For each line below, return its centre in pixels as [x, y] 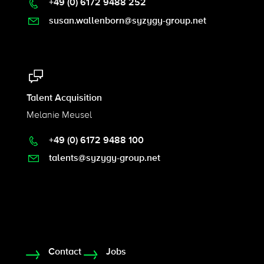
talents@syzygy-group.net [103, 158]
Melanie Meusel [59, 115]
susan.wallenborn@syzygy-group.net [126, 20]
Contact [65, 252]
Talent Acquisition [64, 98]
